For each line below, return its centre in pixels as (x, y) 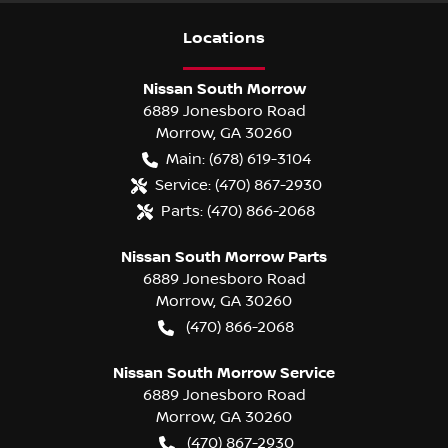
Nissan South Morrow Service (224, 372)
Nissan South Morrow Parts (224, 256)
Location (219, 38)
